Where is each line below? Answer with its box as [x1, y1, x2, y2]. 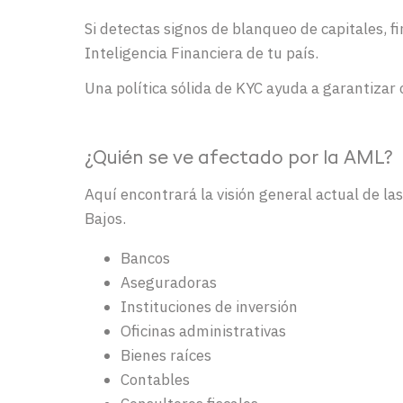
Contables [121, 369, 190, 390]
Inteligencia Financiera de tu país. [85, 42, 322, 63]
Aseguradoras [121, 272, 217, 292]
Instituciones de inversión [121, 296, 298, 317]
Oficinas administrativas [121, 320, 286, 341]
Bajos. [85, 208, 126, 228]
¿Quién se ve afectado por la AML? [85, 149, 392, 168]
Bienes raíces [121, 345, 211, 365]
